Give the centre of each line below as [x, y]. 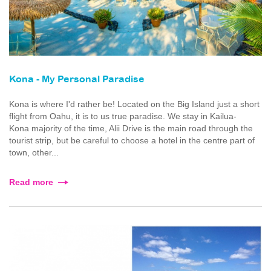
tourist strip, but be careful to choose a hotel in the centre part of [132, 141]
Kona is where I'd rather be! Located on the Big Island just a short [134, 104]
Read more [31, 182]
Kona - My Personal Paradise [77, 80]
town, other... [34, 153]
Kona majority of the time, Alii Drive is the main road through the [131, 129]
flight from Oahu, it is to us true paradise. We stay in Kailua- [123, 116]
